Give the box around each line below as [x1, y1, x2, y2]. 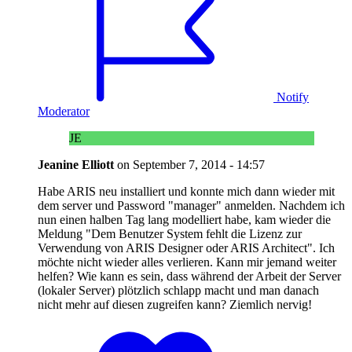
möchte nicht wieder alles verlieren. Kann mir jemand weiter [38, 255, 336, 269]
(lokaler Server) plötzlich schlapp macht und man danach [38, 283, 319, 297]
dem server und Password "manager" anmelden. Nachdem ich [38, 198, 345, 212]
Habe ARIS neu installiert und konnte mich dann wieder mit [38, 184, 335, 198]
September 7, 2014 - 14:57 [133, 157, 265, 171]
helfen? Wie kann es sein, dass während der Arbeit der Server [38, 269, 341, 283]
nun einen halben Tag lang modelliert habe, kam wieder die [38, 212, 331, 226]
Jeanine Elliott [38, 157, 117, 171]
